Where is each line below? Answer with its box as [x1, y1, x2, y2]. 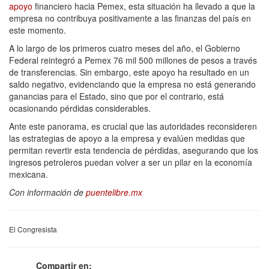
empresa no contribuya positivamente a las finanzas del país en [9, 11, 251, 24]
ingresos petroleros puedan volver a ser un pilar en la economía [9, 156, 252, 168]
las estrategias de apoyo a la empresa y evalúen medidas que [9, 131, 245, 144]
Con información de [9, 186, 86, 198]
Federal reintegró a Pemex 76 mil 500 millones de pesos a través [9, 53, 257, 66]
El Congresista [9, 223, 57, 234]
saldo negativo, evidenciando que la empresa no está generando [9, 77, 256, 90]
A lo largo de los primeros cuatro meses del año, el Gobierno [9, 41, 240, 54]
